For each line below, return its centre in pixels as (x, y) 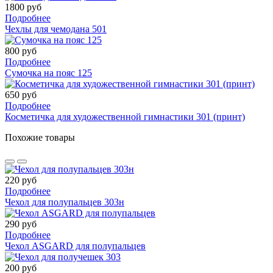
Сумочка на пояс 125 (48, 73)
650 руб (21, 94)
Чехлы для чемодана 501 (56, 29)
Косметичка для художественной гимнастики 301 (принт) (125, 116)
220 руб (21, 180)
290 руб (21, 224)
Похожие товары (40, 137)
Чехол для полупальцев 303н (65, 202)
